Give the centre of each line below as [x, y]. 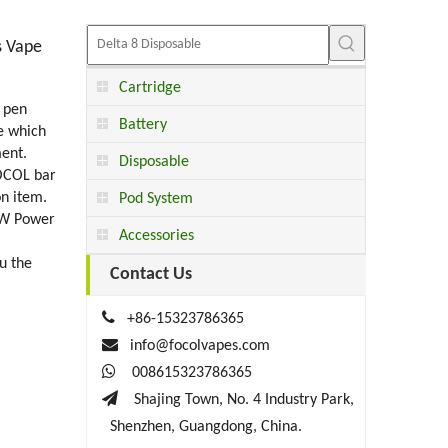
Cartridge [150, 88]
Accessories [156, 236]
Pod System [156, 199]
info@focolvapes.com [200, 346]
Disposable [154, 162]
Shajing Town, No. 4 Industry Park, [246, 400]
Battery [143, 125]
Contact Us [151, 274]
